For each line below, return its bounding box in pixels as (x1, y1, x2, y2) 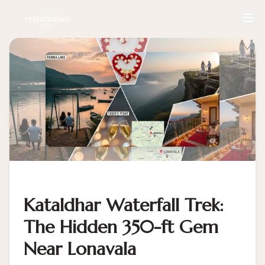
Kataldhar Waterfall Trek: (24, 194, 224, 216)
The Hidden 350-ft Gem (24, 216, 218, 238)
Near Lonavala (24, 238, 136, 260)
